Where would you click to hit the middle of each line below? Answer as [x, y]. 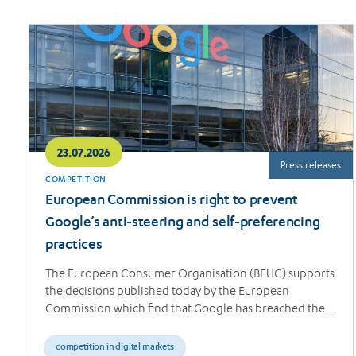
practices [74, 245]
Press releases [311, 164]
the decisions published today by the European [167, 290]
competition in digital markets [115, 347]
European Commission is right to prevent [172, 201]
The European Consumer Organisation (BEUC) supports [190, 273]
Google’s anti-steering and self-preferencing [183, 223]
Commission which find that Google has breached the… [190, 308]
